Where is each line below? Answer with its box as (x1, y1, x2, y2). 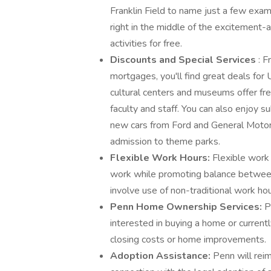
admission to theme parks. (110, 135, 220, 148)
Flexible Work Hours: (110, 151, 212, 165)
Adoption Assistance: (110, 249, 213, 263)
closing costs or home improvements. (110, 233, 266, 246)
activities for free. (110, 37, 182, 50)
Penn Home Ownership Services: (110, 200, 264, 214)
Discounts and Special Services (110, 53, 258, 67)
